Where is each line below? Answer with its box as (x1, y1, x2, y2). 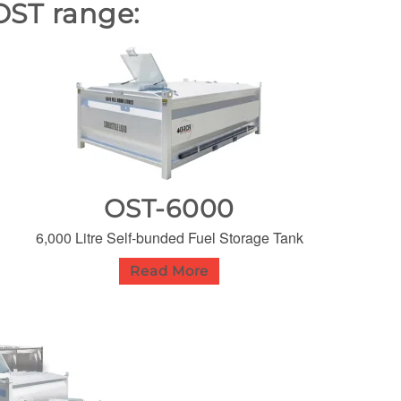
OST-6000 (104, 192, 235, 224)
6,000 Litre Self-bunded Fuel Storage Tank (35, 226, 303, 248)
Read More (130, 261, 209, 279)
